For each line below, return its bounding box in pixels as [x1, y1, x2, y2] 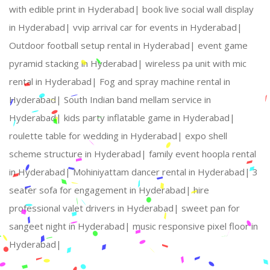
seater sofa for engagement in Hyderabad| [9, 184, 193, 196]
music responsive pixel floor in [133, 220, 258, 233]
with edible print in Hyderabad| [9, 3, 142, 16]
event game [198, 39, 248, 52]
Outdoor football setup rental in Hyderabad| [9, 39, 198, 52]
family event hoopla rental [149, 148, 256, 160]
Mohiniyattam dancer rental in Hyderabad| [73, 166, 253, 178]
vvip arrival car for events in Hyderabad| [73, 21, 242, 34]
